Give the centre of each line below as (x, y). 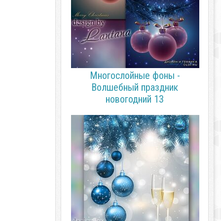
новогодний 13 (135, 99)
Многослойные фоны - (135, 75)
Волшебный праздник (135, 87)
